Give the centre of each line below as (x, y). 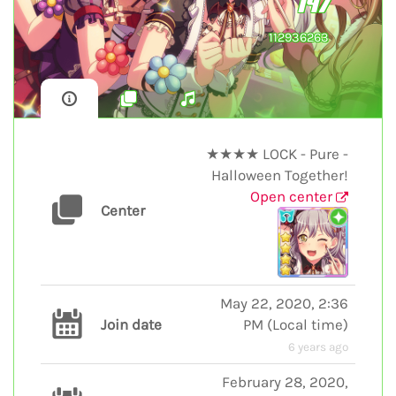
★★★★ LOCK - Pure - (277, 153)
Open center (293, 196)
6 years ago (318, 346)
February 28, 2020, (285, 381)
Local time (308, 324)
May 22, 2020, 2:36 (284, 303)
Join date (131, 324)
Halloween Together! (280, 175)
